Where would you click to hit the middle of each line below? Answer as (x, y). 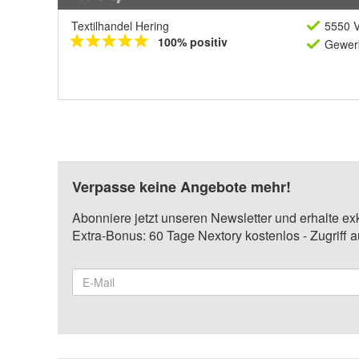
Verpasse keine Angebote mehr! (182, 187)
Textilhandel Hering (120, 26)
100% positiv (193, 42)
